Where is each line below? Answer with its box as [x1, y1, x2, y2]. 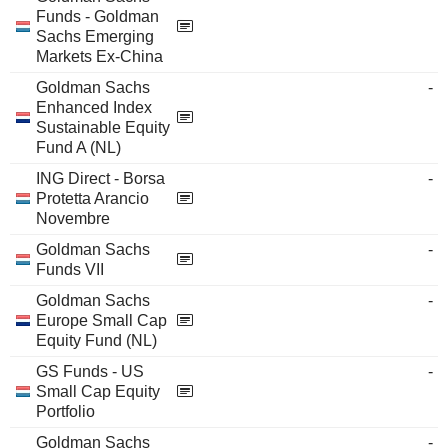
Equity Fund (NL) [36, 332, 157, 349]
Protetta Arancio [36, 190, 149, 207]
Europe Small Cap [36, 312, 167, 329]
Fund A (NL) [36, 139, 121, 156]
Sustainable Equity [36, 119, 170, 136]
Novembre [36, 210, 110, 227]
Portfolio [36, 403, 95, 420]
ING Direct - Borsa [36, 170, 165, 187]
